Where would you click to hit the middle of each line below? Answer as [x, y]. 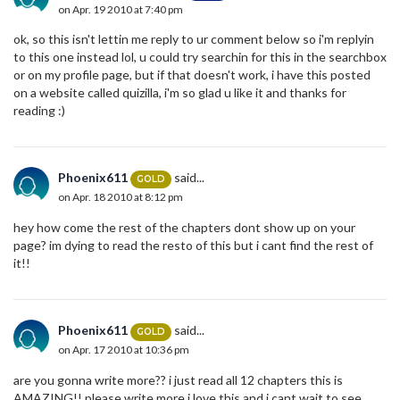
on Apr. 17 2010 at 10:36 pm [124, 349]
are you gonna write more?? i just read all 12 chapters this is [178, 380]
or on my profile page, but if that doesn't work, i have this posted [192, 75]
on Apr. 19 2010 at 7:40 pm [121, 10]
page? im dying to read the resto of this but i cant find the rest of [193, 246]
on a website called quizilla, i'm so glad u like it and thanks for [180, 93]
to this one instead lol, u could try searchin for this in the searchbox [200, 57]
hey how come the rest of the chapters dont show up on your [184, 228]
